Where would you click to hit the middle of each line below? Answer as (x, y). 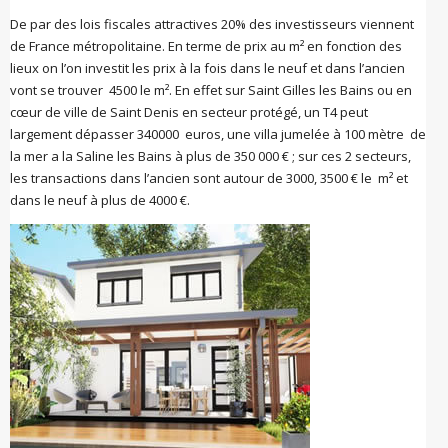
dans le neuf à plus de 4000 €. (100, 200)
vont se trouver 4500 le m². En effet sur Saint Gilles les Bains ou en (211, 90)
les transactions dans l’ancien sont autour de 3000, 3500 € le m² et (209, 178)
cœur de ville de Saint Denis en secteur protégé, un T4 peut (189, 112)
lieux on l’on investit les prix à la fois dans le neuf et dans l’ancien (207, 68)
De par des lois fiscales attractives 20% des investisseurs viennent (212, 24)
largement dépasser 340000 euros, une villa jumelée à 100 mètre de (218, 134)
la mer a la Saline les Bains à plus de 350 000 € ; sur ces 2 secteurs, (210, 156)
